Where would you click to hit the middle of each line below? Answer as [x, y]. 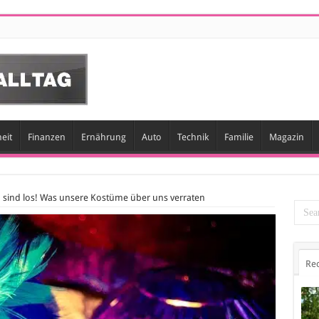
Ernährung [103, 137]
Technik [193, 137]
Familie [239, 137]
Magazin [286, 137]
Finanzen [46, 137]
